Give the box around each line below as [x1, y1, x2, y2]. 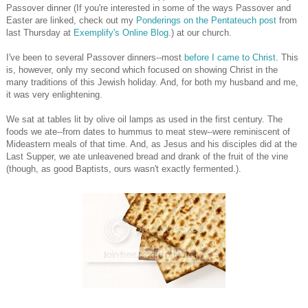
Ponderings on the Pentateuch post [136, 15, 276, 26]
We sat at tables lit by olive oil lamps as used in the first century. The [6, 114, 283, 125]
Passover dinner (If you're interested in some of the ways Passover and [6, 3, 291, 14]
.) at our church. [168, 27, 232, 38]
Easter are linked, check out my [6, 15, 136, 26]
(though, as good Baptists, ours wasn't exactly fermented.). [6, 164, 241, 175]
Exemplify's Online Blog [74, 27, 168, 38]
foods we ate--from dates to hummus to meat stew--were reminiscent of [6, 126, 290, 137]
